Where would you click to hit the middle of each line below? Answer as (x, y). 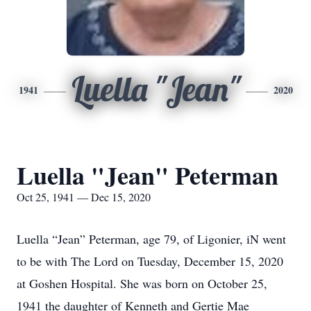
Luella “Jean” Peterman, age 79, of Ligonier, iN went (151, 239)
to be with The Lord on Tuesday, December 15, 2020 (150, 261)
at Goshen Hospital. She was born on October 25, (142, 283)
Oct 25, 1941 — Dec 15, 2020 (84, 197)
